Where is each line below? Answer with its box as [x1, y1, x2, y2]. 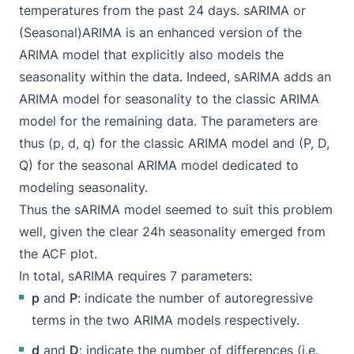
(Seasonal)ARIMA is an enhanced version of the [19, 24, 302, 40]
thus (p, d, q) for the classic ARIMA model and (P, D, [19, 134, 330, 151]
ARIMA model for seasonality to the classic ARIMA [19, 90, 319, 107]
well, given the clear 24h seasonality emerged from [19, 223, 326, 239]
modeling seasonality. [19, 179, 148, 195]
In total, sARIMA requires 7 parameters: [19, 267, 252, 284]
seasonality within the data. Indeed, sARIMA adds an [19, 68, 331, 85]
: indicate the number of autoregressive [77, 289, 313, 306]
